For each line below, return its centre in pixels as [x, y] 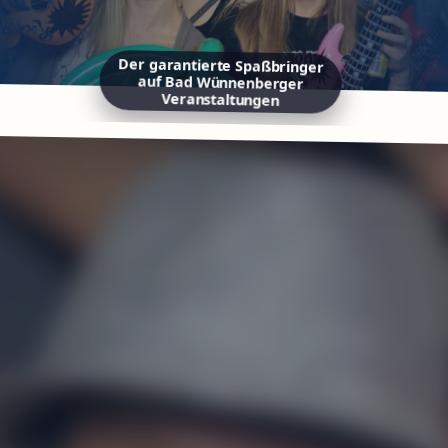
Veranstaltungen [224, 106]
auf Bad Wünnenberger [224, 89]
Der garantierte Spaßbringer [225, 72]
